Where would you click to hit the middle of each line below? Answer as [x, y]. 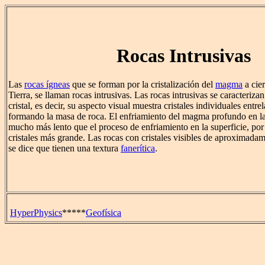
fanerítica [138, 148]
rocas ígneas [47, 85]
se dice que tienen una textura [64, 148]
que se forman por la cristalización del [143, 85]
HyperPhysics [36, 213]
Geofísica [104, 213]
